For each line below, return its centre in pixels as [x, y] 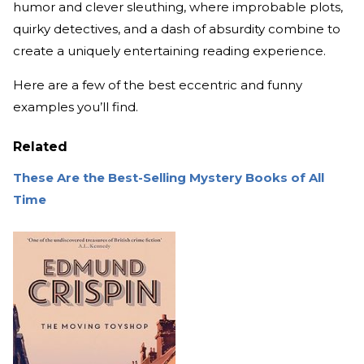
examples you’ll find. [76, 107]
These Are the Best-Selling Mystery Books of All [169, 178]
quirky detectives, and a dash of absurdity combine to [177, 29]
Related [40, 147]
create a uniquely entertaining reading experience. [169, 51]
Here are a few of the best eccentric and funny [158, 85]
